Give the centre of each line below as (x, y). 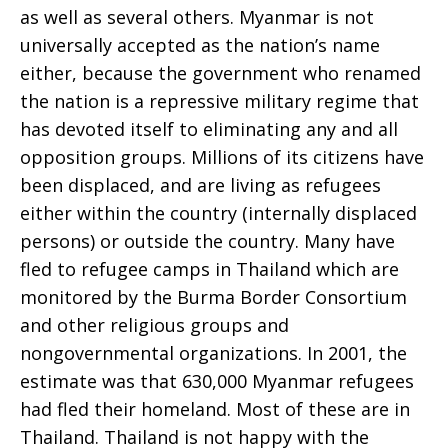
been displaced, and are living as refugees (200, 185)
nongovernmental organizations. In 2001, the (213, 353)
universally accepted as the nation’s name (200, 45)
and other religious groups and (154, 325)
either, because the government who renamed (220, 73)
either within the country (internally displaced (218, 213)
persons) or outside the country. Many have (207, 241)
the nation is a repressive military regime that (219, 101)
